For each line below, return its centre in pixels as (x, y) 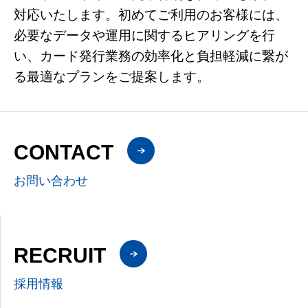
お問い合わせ (51, 180)
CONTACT (64, 152)
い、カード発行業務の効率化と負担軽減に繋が (151, 56)
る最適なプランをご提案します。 (112, 76)
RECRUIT (60, 255)
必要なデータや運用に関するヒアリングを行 (144, 35)
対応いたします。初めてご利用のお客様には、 (151, 14)
